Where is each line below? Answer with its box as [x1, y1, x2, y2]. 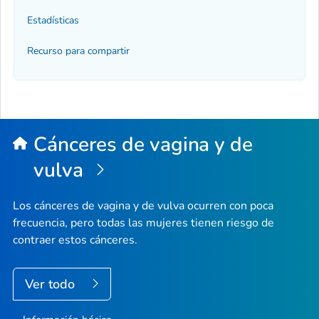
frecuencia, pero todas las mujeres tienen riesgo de [13, 214, 274, 231]
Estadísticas [27, 14, 79, 28]
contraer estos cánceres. [13, 231, 137, 248]
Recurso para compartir [27, 43, 130, 58]
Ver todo [25, 275, 78, 293]
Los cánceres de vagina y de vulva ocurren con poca [13, 197, 273, 214]
